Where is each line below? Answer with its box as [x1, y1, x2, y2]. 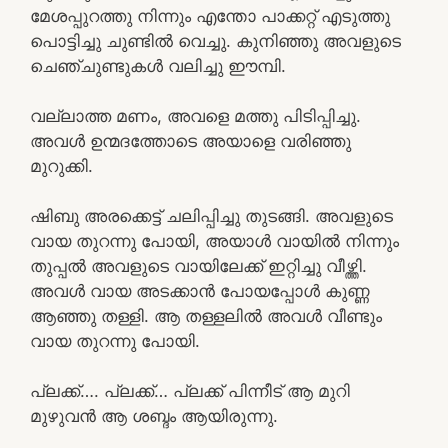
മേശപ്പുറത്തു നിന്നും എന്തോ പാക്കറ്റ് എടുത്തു [30, 5, 390, 26]
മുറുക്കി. [30, 155, 93, 176]
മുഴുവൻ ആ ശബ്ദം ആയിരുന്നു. [30, 405, 278, 426]
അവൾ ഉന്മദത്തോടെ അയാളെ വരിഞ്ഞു [30, 130, 351, 151]
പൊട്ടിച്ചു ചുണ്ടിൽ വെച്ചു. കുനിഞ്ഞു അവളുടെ [30, 30, 401, 51]
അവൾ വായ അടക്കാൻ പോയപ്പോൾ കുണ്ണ [30, 280, 369, 301]
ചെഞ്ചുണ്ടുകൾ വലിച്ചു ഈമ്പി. [30, 55, 286, 76]
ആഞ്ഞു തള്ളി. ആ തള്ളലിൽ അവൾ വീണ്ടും [30, 305, 382, 326]
